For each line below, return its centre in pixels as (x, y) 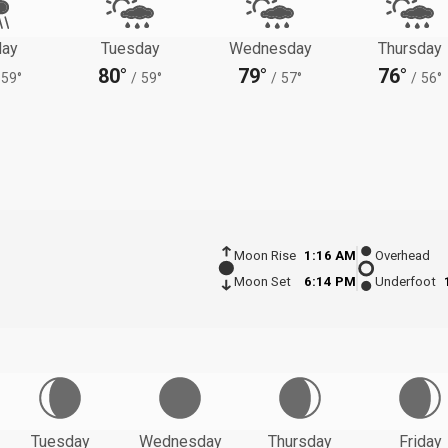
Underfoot (405, 282)
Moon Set (262, 282)
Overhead (402, 256)
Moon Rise (264, 256)
